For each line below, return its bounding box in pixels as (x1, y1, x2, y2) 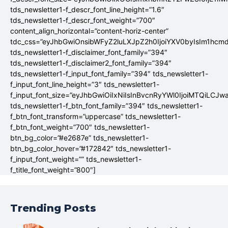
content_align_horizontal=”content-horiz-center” (10, 26, 168, 36)
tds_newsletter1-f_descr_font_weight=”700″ (10, 16, 155, 25)
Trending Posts (10, 202, 96, 215)
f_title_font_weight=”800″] (10, 165, 96, 175)
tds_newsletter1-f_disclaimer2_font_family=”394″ (10, 59, 172, 68)
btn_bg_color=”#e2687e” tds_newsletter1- (10, 133, 149, 142)
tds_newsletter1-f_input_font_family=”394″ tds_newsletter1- (10, 69, 208, 78)
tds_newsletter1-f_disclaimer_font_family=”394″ (10, 48, 167, 57)
